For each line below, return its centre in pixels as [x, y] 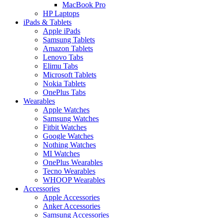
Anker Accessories [72, 206]
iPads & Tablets [47, 22]
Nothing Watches [69, 145]
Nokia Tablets [64, 83]
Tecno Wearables [69, 171]
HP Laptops [61, 13]
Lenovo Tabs [63, 57]
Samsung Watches [71, 118]
